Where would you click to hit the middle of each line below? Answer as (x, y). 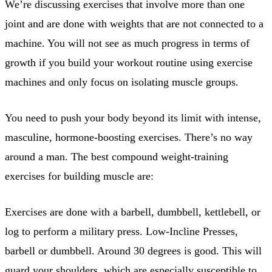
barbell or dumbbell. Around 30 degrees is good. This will (133, 250)
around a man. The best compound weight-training (117, 156)
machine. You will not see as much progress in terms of (127, 43)
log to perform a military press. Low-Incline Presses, (121, 231)
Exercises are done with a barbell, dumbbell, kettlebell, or (133, 212)
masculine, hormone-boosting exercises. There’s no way (129, 137)
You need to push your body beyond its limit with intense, (133, 117)
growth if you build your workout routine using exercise (129, 62)
